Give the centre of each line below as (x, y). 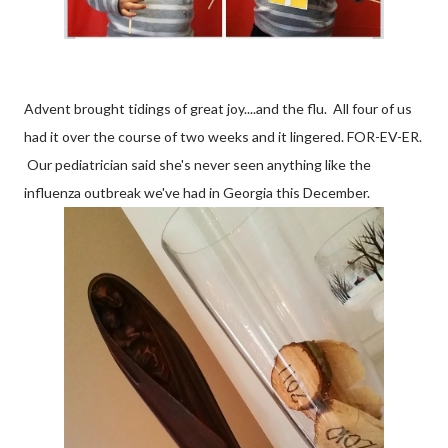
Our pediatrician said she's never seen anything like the (197, 164)
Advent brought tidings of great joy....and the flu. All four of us (218, 108)
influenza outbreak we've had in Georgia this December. (197, 192)
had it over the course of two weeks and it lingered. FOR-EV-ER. (223, 136)
